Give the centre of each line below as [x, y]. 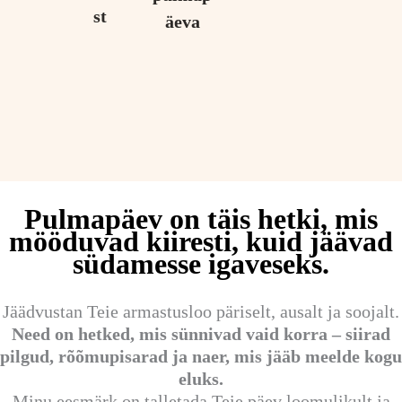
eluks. [201, 379]
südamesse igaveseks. [201, 264]
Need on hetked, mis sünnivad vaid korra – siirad [201, 334]
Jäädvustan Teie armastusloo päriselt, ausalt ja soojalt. [201, 311]
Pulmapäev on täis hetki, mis [201, 219]
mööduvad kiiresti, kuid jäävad [201, 241]
